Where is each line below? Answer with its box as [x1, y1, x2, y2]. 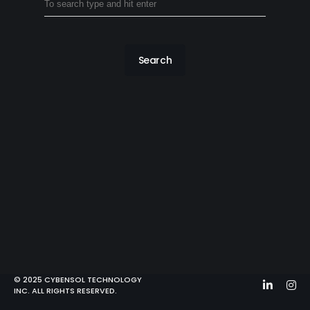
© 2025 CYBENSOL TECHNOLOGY [14, 274, 142, 285]
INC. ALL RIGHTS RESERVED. [14, 285, 117, 296]
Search [138, 53, 172, 67]
